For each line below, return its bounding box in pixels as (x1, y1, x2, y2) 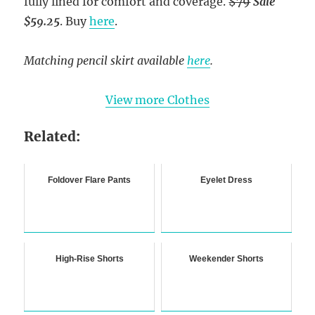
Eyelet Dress (200, 175, 252, 186)
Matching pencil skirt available (24, 53, 188, 68)
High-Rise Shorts (55, 254, 124, 264)
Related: (24, 128, 81, 146)
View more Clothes (105, 93, 210, 108)
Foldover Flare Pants (48, 175, 131, 186)
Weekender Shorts (188, 254, 264, 264)
